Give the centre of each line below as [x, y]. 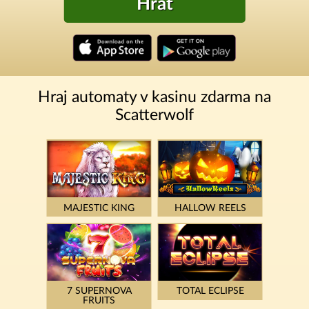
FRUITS [99, 301]
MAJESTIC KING [99, 208]
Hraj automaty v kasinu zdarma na [154, 98]
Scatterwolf [154, 116]
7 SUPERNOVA [99, 291]
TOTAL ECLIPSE [210, 291]
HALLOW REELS [210, 208]
